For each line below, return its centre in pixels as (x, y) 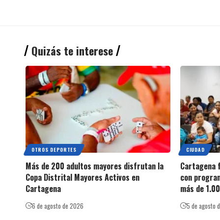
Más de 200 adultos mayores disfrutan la (95, 166)
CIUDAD (195, 149)
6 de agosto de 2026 (58, 206)
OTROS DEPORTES (54, 149)
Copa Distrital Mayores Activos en (82, 177)
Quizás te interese (72, 50)
